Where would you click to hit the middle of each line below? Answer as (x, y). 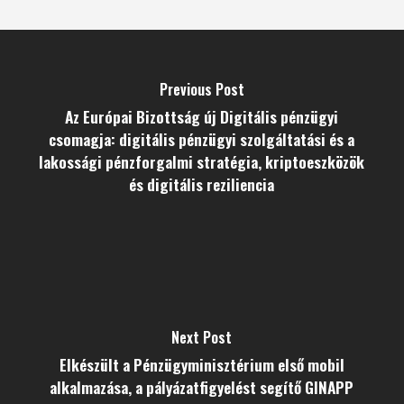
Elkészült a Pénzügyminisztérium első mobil (202, 364)
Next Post (202, 337)
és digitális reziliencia (202, 184)
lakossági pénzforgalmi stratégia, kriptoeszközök (202, 161)
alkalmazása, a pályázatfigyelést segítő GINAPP (202, 387)
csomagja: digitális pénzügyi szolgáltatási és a (202, 139)
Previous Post (202, 89)
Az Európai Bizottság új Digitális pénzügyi (202, 116)
